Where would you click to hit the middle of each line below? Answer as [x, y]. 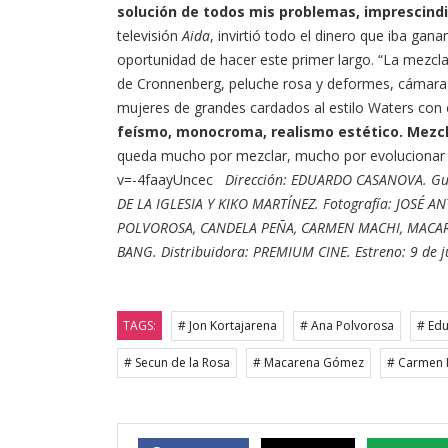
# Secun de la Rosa [177, 363]
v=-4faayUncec [171, 180]
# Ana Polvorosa [347, 326]
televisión [149, 36]
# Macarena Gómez [308, 363]
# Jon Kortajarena [227, 326]
